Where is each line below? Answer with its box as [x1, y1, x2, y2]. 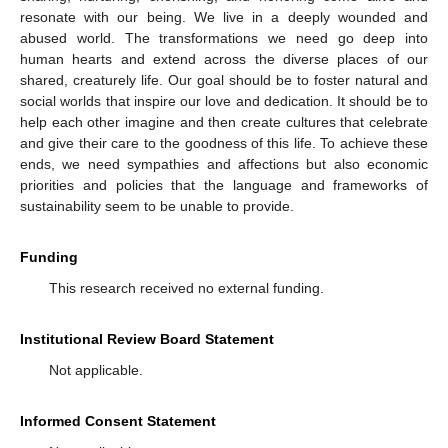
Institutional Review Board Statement [20, 331, 274, 347]
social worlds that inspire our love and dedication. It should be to [20, 93, 428, 109]
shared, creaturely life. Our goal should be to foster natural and [20, 72, 428, 88]
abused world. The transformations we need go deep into [20, 30, 428, 46]
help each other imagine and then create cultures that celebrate [20, 114, 428, 130]
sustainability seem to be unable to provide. [20, 198, 294, 214]
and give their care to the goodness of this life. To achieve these [20, 135, 428, 151]
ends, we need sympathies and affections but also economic [20, 156, 428, 172]
